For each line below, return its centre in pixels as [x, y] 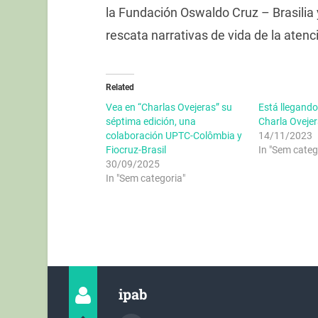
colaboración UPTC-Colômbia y [174, 136]
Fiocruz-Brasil [136, 150]
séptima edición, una [150, 122]
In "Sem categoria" [145, 179]
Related [120, 88]
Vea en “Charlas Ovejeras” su [169, 108]
